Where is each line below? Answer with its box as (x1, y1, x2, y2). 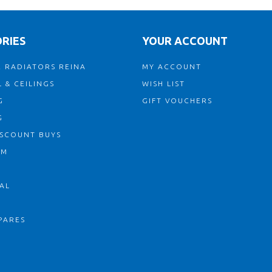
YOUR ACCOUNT (142, 35, 228, 47)
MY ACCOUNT (142, 63, 202, 70)
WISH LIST (142, 80, 185, 87)
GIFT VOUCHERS (142, 97, 212, 104)
